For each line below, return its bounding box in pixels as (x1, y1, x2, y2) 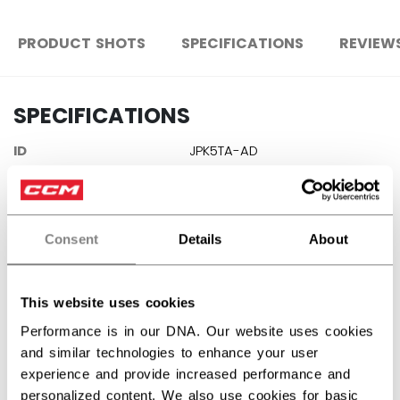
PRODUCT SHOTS (18, 33, 146, 54)
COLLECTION (13, 211, 100, 229)
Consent (45, 231, 98, 247)
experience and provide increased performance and (21, 365, 350, 381)
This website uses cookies (21, 295, 196, 311)
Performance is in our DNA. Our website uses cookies (21, 322, 374, 338)
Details (178, 231, 222, 247)
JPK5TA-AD (189, 141, 258, 160)
